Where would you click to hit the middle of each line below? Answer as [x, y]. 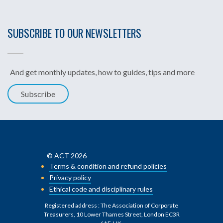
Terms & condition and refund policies [108, 166]
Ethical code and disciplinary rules [101, 189]
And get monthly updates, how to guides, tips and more [102, 72]
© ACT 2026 [67, 156]
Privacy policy [70, 178]
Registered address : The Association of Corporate [111, 206]
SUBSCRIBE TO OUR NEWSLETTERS [74, 33]
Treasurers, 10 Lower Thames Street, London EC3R [111, 215]
